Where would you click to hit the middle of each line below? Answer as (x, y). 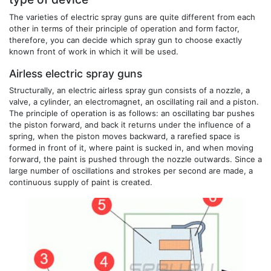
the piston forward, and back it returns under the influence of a (130, 124)
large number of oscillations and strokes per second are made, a (131, 170)
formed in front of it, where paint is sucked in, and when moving (131, 147)
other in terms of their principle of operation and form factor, (124, 28)
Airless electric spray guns (76, 73)
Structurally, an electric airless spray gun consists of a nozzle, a (129, 90)
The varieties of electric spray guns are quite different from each (132, 17)
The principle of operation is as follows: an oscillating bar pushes (132, 113)
